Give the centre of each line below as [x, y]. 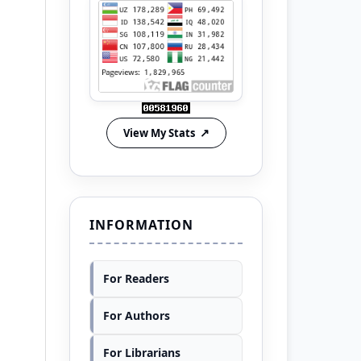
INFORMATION [141, 224]
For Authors [137, 315]
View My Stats [159, 133]
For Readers [136, 278]
